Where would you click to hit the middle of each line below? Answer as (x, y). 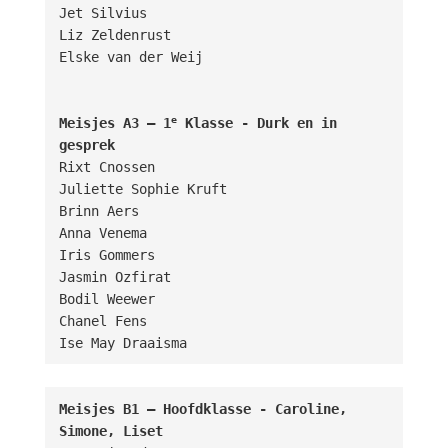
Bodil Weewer (106, 298)
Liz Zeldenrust (114, 34)
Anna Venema (102, 232)
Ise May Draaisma (122, 342)
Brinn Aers (98, 210)
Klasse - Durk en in (256, 122)
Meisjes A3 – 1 (114, 122)
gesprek (86, 144)
